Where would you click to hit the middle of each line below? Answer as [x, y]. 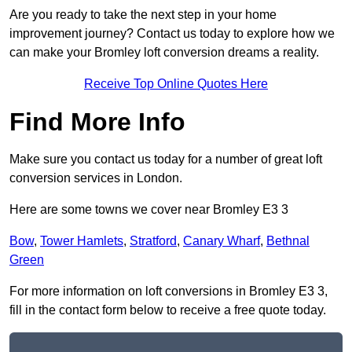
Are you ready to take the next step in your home [143, 15]
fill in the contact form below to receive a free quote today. [168, 310]
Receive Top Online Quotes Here [176, 84]
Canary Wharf [222, 241]
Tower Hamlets [82, 241]
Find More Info [97, 122]
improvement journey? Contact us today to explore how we [172, 34]
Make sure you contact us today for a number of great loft [166, 159]
